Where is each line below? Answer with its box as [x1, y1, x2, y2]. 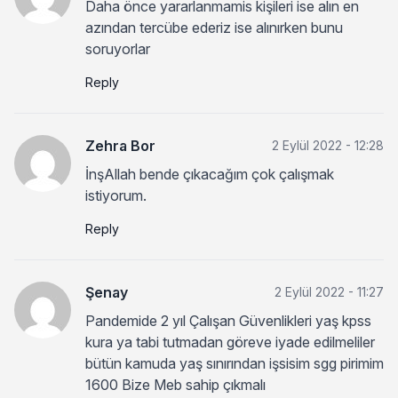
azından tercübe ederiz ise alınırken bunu [85, 18, 343, 36]
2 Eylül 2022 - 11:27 [275, 283, 384, 299]
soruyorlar [85, 39, 150, 58]
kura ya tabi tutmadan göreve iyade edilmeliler [85, 332, 375, 351]
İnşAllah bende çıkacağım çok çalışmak [85, 164, 334, 183]
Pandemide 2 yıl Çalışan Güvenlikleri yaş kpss [85, 311, 371, 330]
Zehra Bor [85, 136, 155, 155]
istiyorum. [85, 186, 147, 204]
